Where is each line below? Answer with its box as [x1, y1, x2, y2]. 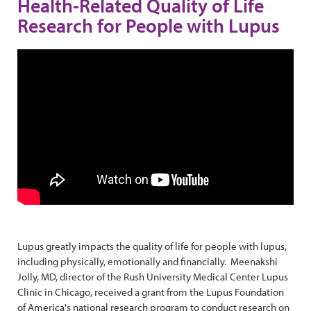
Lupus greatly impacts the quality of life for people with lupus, [17, 239, 287, 253]
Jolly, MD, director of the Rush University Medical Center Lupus [17, 269, 288, 283]
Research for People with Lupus [17, 13, 280, 37]
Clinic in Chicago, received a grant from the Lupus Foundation [17, 285, 284, 299]
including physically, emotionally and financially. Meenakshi [17, 254, 278, 268]
